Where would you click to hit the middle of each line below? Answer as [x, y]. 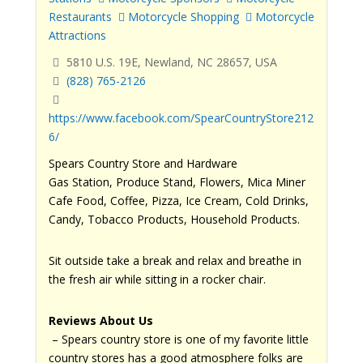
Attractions [77, 36]
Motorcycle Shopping [181, 17]
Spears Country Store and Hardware [143, 163]
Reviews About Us [100, 320]
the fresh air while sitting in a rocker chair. [157, 279]
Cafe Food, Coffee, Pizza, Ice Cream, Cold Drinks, [178, 200]
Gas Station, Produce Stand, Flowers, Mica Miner [177, 181]
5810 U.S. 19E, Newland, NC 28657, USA [170, 62]
